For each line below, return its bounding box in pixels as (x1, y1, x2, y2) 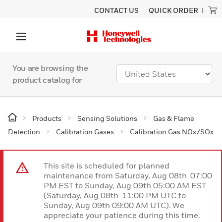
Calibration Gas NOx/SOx (130, 127, 214, 136)
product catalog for (12, 75, 82, 85)
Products (32, 114, 61, 122)
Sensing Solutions (77, 114, 137, 122)
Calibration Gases (56, 127, 114, 136)
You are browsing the (12, 63, 88, 73)
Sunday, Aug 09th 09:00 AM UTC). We (44, 200, 184, 210)
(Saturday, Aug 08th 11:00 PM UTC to (44, 190, 187, 200)
